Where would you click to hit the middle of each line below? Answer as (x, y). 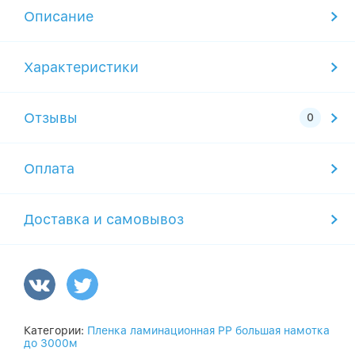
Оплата (49, 168)
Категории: (55, 330)
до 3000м (51, 343)
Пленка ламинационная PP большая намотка (208, 330)
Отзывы (51, 118)
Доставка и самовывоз (104, 219)
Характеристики (81, 67)
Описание (59, 16)
